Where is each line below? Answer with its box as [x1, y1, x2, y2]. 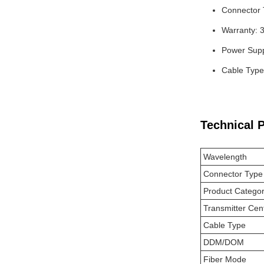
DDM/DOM [203, 237, 244, 247]
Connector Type [203, 169, 263, 179]
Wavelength [203, 152, 247, 161]
